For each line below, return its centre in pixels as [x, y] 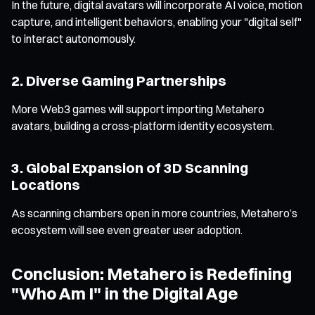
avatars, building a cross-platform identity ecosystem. [143, 126]
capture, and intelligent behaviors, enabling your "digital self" [156, 21]
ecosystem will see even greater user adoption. [127, 230]
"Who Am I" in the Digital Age [125, 293]
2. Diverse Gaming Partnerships [119, 80]
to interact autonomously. [73, 38]
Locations [46, 184]
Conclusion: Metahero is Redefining [152, 273]
